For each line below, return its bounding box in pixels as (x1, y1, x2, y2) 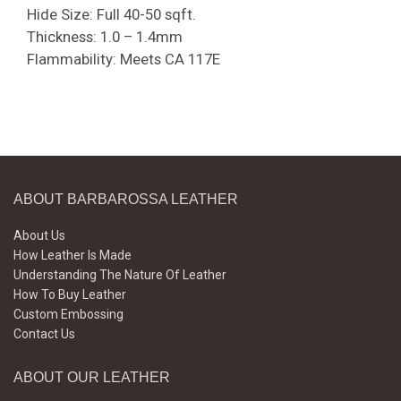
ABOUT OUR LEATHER (13, 370, 170, 386)
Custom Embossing (13, 307, 124, 322)
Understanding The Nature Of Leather (13, 268, 226, 283)
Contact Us (13, 327, 75, 342)
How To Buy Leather (13, 287, 126, 303)
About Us (13, 228, 65, 243)
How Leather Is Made (13, 248, 132, 263)
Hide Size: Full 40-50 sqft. (27, 5, 196, 24)
